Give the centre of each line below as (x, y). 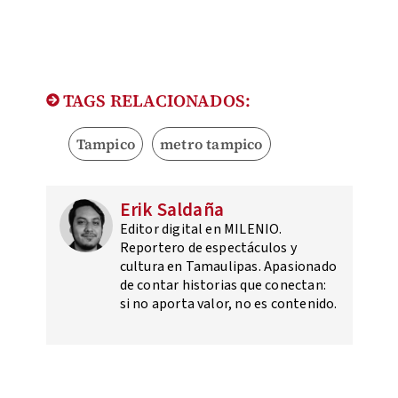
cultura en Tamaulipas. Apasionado (228, 266)
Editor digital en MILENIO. (201, 229)
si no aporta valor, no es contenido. (228, 303)
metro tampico (211, 143)
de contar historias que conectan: (223, 285)
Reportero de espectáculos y (208, 247)
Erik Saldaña (171, 209)
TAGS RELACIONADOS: (155, 100)
